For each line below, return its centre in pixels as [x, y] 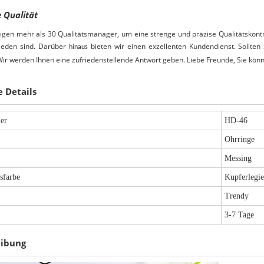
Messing [238, 159]
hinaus [78, 47]
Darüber [52, 47]
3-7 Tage [240, 215]
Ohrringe [240, 140]
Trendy [237, 196]
